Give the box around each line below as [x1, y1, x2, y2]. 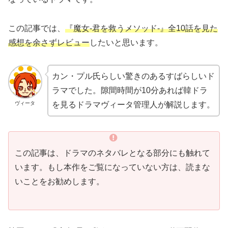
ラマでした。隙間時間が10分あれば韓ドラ [51, 85, 208, 95]
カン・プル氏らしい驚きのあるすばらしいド [51, 71, 215, 80]
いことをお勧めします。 [15, 177, 104, 186]
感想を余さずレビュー [8, 38, 90, 47]
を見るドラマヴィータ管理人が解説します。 [51, 100, 215, 109]
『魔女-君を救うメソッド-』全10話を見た [65, 24, 218, 33]
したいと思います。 [90, 38, 163, 47]
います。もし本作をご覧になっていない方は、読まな [15, 162, 210, 172]
